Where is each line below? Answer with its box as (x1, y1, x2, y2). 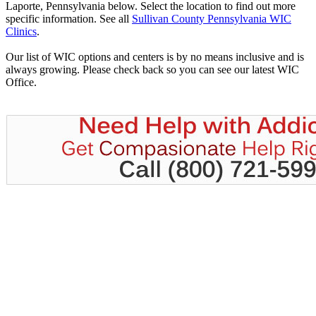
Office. (6, 76, 37, 89)
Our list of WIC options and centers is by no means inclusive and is (6, 51, 304, 63)
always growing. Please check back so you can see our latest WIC (6, 63, 299, 76)
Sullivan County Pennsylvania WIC (132, 13, 291, 25)
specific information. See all (6, 13, 132, 25)
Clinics (6, 25, 37, 38)
